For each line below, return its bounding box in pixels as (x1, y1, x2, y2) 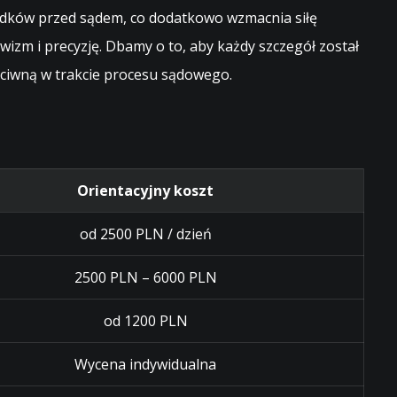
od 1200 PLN (103, 311, 188, 331)
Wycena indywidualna (74, 354, 216, 374)
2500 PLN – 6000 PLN (74, 268, 217, 287)
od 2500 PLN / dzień (79, 224, 212, 244)
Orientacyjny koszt (77, 181, 214, 200)
